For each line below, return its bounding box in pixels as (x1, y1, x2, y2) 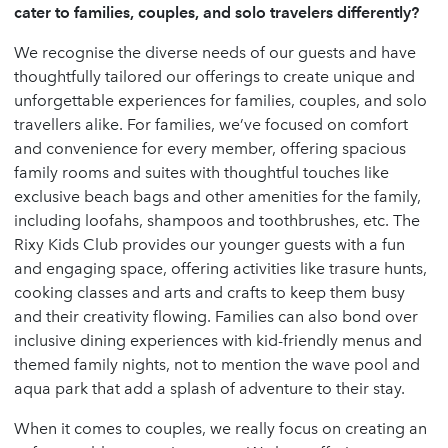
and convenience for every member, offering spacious (14, 138, 406, 158)
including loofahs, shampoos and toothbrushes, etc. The (14, 210, 420, 230)
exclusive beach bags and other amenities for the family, (14, 186, 421, 206)
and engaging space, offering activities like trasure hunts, (14, 258, 427, 278)
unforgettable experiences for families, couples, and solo (14, 90, 427, 110)
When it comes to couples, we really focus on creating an (14, 418, 427, 438)
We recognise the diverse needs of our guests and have (14, 42, 416, 62)
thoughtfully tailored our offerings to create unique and (14, 66, 415, 86)
